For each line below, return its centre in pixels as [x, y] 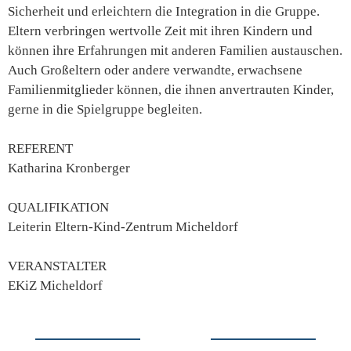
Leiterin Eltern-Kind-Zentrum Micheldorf [123, 227]
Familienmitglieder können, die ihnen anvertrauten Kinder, [171, 90]
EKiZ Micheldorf [55, 286]
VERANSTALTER [57, 266]
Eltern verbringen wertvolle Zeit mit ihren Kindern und [160, 31]
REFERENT [40, 148]
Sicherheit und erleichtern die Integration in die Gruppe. [164, 11]
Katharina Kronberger [69, 168]
